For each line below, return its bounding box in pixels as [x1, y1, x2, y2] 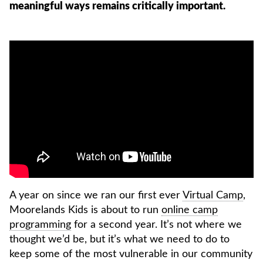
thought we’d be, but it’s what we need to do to [9, 234, 230, 245]
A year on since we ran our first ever [9, 190, 183, 201]
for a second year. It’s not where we [71, 219, 242, 230]
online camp [161, 204, 218, 215]
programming [9, 219, 71, 230]
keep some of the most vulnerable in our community [9, 248, 252, 259]
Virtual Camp [183, 190, 243, 201]
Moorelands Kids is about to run [9, 204, 161, 215]
